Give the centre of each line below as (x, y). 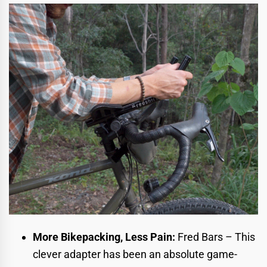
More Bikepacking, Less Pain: (105, 237)
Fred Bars (200, 237)
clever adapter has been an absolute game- (135, 254)
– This (239, 237)
